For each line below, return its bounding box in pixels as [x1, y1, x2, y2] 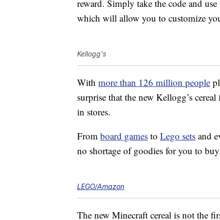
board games [100, 130, 148, 142]
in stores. [77, 106, 110, 118]
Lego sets [160, 130, 195, 142]
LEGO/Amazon [77, 182, 124, 191]
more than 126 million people [98, 76, 210, 89]
